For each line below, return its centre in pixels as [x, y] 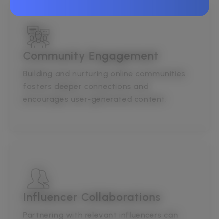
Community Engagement [91, 55]
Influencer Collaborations [92, 197]
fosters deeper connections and [86, 86]
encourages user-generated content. [95, 99]
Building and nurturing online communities [104, 73]
